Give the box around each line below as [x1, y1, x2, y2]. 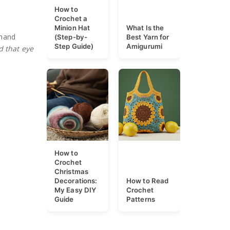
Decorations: [54, 177, 98, 185]
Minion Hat [54, 24, 90, 32]
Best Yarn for [126, 33, 169, 42]
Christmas [54, 167, 88, 176]
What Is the [126, 24, 164, 32]
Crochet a [54, 14, 87, 23]
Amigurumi [126, 42, 162, 51]
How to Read [126, 177, 169, 185]
